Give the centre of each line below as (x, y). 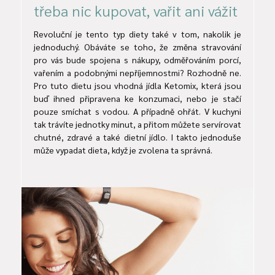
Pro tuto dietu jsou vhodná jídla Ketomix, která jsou (137, 86)
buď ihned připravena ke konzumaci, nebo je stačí (137, 99)
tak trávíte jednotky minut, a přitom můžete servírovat (137, 124)
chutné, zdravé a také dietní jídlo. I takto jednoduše (137, 137)
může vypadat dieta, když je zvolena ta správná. (123, 150)
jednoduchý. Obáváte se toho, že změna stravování (137, 47)
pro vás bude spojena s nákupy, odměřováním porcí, (137, 60)
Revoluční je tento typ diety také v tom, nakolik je (137, 34)
